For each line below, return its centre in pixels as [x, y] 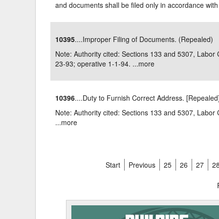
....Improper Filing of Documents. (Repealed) [144, 39]
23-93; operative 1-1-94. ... [97, 64]
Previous [142, 165]
